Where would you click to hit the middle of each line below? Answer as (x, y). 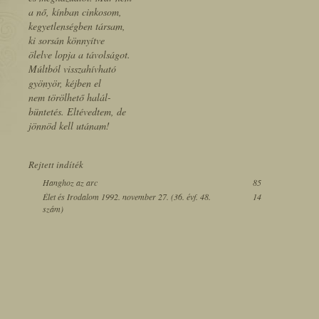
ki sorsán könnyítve (67, 40)
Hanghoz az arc (70, 182)
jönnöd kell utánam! (69, 126)
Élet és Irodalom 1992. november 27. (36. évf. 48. (127, 197)
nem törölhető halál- (70, 97)
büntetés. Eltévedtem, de (77, 111)
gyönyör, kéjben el (65, 83)
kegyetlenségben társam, (77, 26)
